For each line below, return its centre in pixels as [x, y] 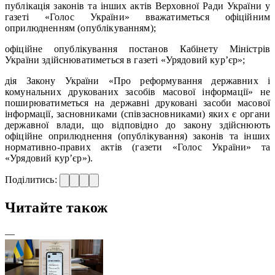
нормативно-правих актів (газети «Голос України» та [137, 147]
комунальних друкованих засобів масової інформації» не [137, 91]
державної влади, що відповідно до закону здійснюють [137, 125]
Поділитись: [32, 179]
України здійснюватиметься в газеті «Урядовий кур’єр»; [125, 60]
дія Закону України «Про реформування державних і [137, 80]
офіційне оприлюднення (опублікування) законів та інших [137, 136]
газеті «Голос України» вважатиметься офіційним [137, 17]
